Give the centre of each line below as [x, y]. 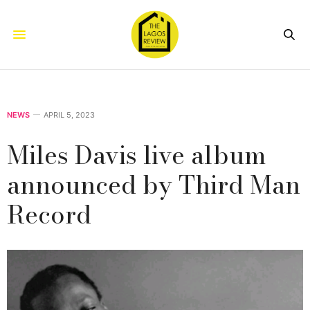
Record [49, 214]
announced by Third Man [154, 184]
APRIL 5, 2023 [69, 115]
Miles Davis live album [137, 154]
